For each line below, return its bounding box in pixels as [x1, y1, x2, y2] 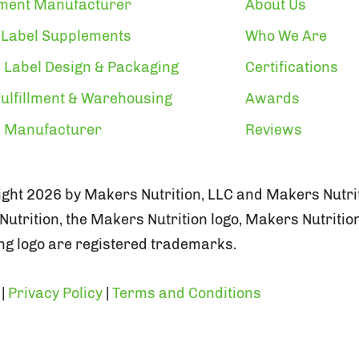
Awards [245, 89, 300, 107]
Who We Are [245, 26, 327, 45]
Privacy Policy [8, 284, 103, 302]
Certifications [245, 58, 338, 76]
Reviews [245, 120, 302, 139]
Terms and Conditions [112, 284, 261, 302]
